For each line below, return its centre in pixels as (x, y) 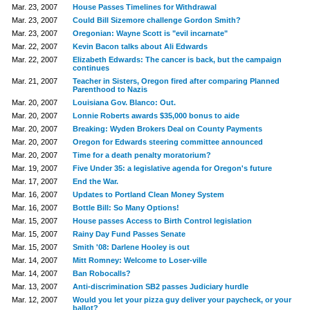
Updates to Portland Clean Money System (148, 194)
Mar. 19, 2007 (34, 168)
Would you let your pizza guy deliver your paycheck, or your (182, 300)
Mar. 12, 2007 (34, 300)
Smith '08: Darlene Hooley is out (131, 247)
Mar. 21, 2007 (34, 81)
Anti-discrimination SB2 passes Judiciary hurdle (160, 286)
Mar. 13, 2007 (34, 286)
